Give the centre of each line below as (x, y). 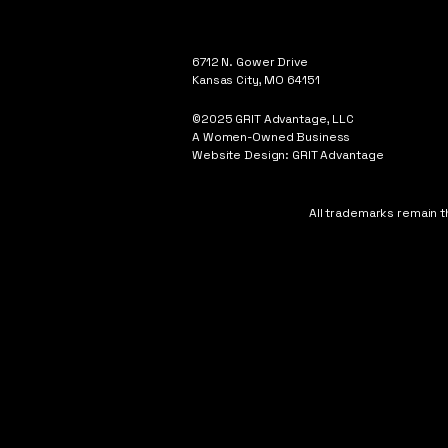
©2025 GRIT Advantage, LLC (273, 119)
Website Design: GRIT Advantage (288, 155)
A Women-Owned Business (271, 137)
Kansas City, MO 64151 (256, 80)
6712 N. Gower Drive (250, 62)
